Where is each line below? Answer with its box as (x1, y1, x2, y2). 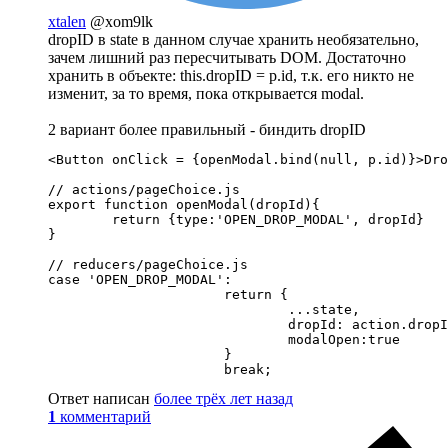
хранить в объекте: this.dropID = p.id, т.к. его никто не (48, 66, 414, 84)
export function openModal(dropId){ (48, 196, 320, 212)
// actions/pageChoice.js (48, 181, 240, 197)
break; (48, 361, 272, 377)
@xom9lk (90, 12, 153, 30)
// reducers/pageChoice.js (48, 256, 248, 272)
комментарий (60, 407, 151, 425)
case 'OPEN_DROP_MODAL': (48, 271, 232, 287)
